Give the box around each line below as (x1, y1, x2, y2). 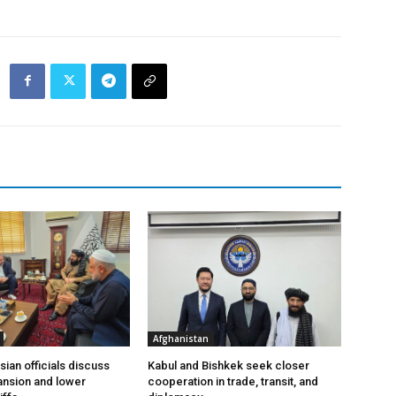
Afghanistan (153, 331, 209, 345)
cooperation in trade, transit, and (148, 374, 319, 388)
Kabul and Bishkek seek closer (148, 358, 310, 372)
